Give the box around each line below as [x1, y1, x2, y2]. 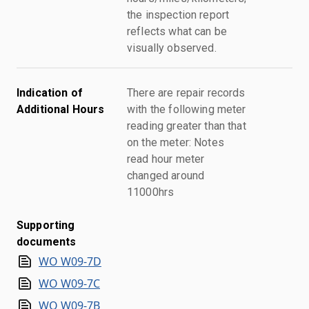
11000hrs [127, 185, 175, 199]
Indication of [17, 86, 83, 99]
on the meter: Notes [127, 135, 224, 149]
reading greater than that [127, 119, 246, 132]
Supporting [17, 218, 75, 232]
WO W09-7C [39, 275, 100, 291]
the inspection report [127, 8, 230, 21]
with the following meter [127, 102, 246, 116]
